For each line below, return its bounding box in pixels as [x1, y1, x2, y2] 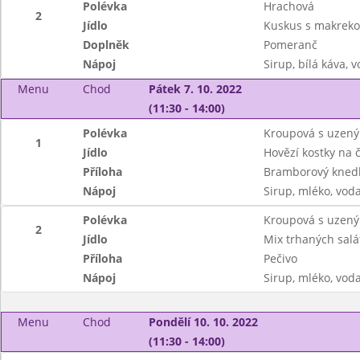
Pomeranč [263, 37, 317, 52]
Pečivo [263, 251, 297, 266]
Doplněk [83, 37, 130, 52]
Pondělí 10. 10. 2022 [148, 314, 258, 329]
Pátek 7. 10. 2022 [148, 81, 242, 96]
